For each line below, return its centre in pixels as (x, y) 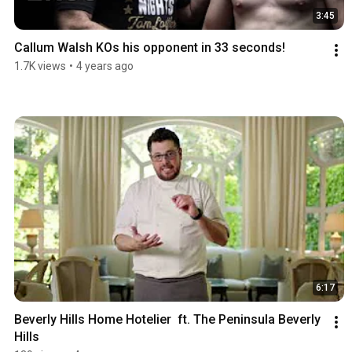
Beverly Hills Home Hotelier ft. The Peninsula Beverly (167, 320)
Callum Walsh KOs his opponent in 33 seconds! (150, 47)
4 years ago (105, 66)
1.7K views (40, 66)
